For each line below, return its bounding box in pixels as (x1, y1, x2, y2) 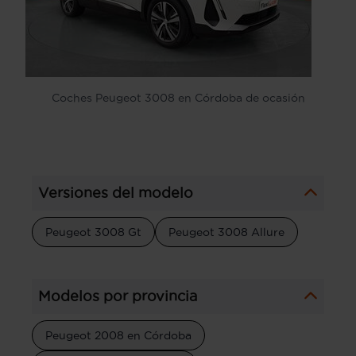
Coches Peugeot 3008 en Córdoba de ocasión (51, 91, 305, 104)
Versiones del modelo (38, 184, 193, 200)
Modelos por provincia (38, 288, 197, 304)
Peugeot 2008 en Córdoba (45, 328, 192, 342)
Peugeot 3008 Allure (168, 225, 284, 238)
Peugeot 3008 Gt (45, 225, 141, 238)
